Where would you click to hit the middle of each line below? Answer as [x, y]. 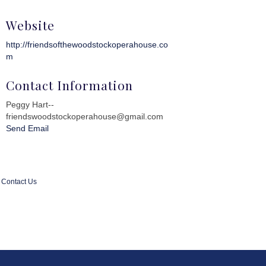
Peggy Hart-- [30, 104]
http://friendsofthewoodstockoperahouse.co [87, 44]
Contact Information [70, 85]
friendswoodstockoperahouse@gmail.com [85, 116]
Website [31, 25]
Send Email [28, 128]
